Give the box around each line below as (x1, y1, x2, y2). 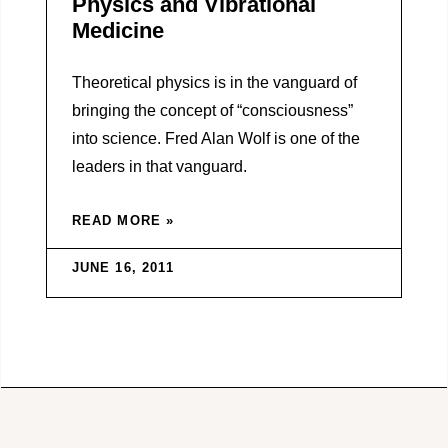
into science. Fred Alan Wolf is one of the (71, 129, 360, 147)
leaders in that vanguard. (71, 157, 247, 175)
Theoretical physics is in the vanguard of (71, 73, 357, 91)
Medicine (71, 17, 164, 43)
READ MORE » (71, 212, 175, 228)
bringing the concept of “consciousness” (71, 101, 353, 119)
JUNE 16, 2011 (71, 259, 174, 275)
